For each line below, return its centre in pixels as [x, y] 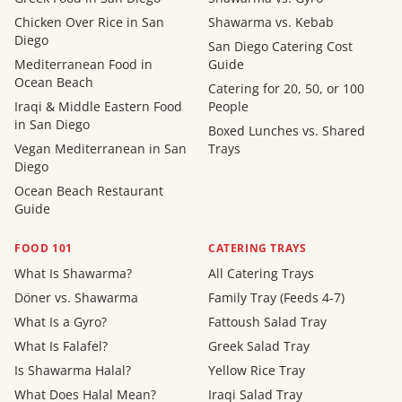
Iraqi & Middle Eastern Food [98, 107]
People [228, 107]
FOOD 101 [44, 249]
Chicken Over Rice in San [89, 22]
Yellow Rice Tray [257, 371]
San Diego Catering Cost [280, 47]
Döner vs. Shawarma [76, 298]
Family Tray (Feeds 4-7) [276, 298]
